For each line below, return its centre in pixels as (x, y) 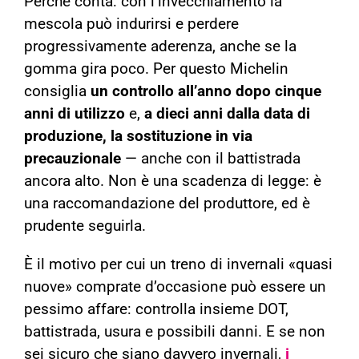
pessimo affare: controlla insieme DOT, (156, 310)
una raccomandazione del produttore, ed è (167, 204)
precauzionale (73, 159)
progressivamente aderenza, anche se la (160, 47)
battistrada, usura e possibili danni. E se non (175, 332)
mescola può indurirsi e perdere (131, 24)
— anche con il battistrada (211, 159)
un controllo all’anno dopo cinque (206, 92)
